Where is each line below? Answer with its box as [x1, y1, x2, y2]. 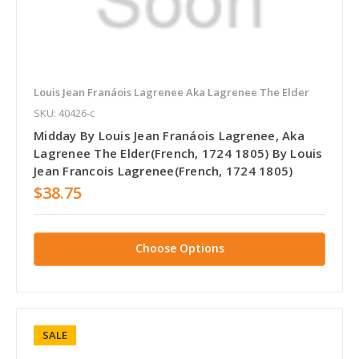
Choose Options [135, 240, 224, 256]
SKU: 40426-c [34, 106, 95, 121]
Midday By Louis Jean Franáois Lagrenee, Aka [34, 127, 305, 144]
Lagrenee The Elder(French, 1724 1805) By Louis [34, 145, 323, 162]
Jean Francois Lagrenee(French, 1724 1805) [34, 163, 293, 179]
